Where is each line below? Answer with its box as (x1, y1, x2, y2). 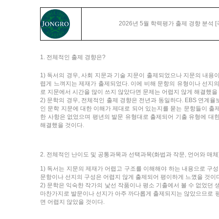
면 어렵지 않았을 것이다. (40, 198, 105, 205)
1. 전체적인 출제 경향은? (40, 54, 106, 61)
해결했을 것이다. (40, 122, 84, 129)
